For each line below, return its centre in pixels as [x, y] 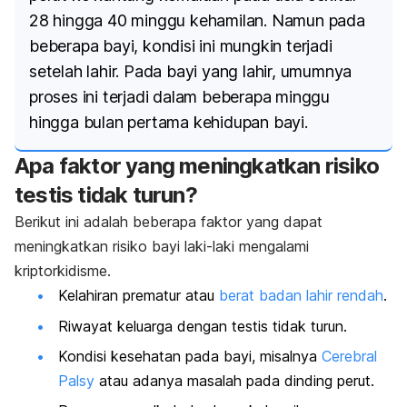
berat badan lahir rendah [301, 296]
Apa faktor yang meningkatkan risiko [197, 166]
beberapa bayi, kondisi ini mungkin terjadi [181, 46]
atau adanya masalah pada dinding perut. [237, 380]
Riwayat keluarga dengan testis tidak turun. [205, 326]
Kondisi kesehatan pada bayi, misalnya [190, 356]
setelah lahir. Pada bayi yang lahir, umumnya [191, 72]
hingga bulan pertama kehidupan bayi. [169, 123]
